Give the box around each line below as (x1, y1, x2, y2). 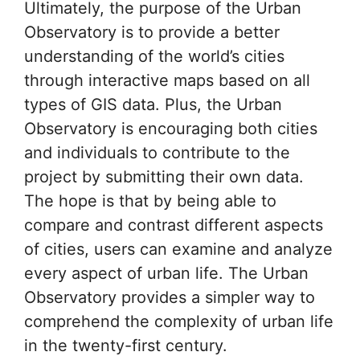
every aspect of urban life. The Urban (24, 263, 309, 283)
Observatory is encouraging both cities (24, 118, 317, 138)
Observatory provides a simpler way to (24, 287, 315, 307)
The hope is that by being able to (24, 190, 276, 211)
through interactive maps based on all (24, 70, 310, 90)
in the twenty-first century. (24, 335, 227, 355)
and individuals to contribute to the (24, 142, 290, 162)
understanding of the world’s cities (24, 46, 284, 66)
